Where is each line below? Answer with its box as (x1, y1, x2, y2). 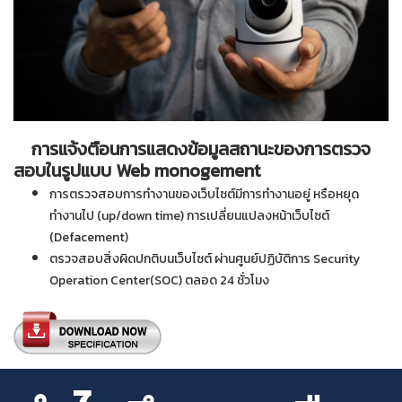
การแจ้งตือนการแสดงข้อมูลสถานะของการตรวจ (13, 135, 371, 163)
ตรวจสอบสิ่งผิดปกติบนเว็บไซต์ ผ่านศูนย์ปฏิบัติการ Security (49, 249, 360, 269)
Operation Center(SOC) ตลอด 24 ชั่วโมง (49, 271, 269, 291)
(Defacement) (49, 228, 128, 248)
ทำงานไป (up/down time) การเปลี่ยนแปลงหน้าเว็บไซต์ (49, 206, 329, 226)
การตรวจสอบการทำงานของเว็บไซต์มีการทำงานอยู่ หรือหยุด (49, 185, 359, 205)
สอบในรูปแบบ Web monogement (13, 157, 261, 185)
